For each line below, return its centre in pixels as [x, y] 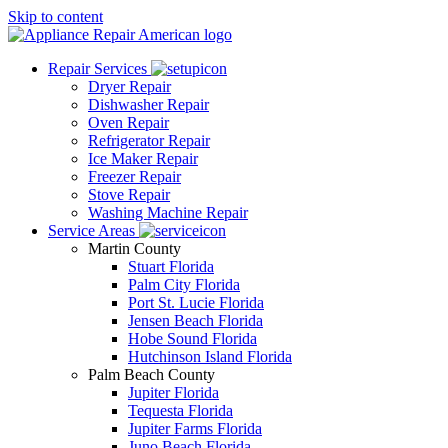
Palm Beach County [151, 374]
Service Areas [93, 230]
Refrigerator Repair [149, 140]
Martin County [134, 248]
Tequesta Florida [180, 410]
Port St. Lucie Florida [196, 302]
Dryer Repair [129, 86]
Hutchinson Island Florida [210, 356]
